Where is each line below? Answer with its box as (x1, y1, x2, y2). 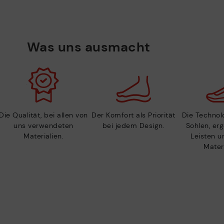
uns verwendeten (13, 121, 73, 130)
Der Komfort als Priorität (91, 110, 175, 120)
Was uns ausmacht (26, 38, 150, 56)
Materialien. (23, 131, 63, 141)
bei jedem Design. (102, 121, 165, 130)
